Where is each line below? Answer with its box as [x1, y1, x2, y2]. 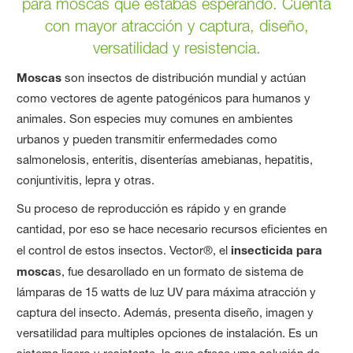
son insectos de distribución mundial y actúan [61, 70, 307, 86]
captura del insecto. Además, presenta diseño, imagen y [17, 305, 314, 321]
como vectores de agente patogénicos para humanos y [17, 91, 311, 106]
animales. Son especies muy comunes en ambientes [17, 111, 294, 127]
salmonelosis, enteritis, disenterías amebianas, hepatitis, [17, 152, 314, 168]
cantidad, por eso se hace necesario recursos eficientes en [17, 221, 328, 237]
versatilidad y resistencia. [92, 39, 261, 58]
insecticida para [231, 243, 323, 258]
